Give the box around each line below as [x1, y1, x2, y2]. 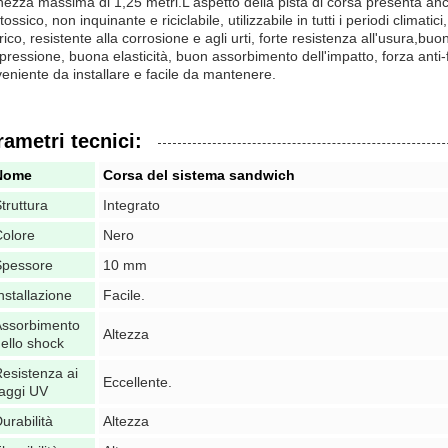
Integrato [103, 197, 160, 213]
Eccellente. [103, 374, 172, 390]
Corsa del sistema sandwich [103, 167, 295, 183]
